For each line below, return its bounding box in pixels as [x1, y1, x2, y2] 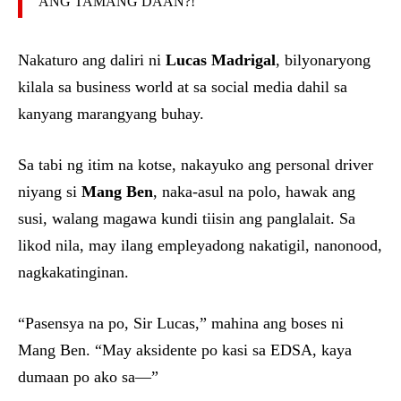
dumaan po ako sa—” [18, 367, 158, 386]
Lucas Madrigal [166, 50, 276, 69]
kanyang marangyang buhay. [18, 104, 204, 123]
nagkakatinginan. [18, 262, 129, 281]
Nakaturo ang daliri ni [18, 50, 166, 69]
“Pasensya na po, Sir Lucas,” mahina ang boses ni [18, 313, 344, 332]
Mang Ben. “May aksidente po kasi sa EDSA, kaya [18, 340, 352, 359]
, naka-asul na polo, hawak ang [153, 182, 355, 200]
